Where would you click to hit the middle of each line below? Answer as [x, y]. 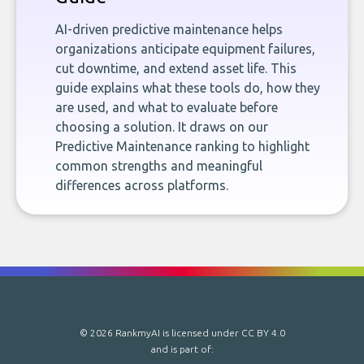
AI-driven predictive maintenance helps [169, 29]
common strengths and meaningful [159, 166]
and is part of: [182, 349]
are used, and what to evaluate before [167, 107]
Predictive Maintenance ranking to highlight [182, 146]
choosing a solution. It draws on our [162, 127]
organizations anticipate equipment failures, [185, 49]
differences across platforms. [142, 185]
